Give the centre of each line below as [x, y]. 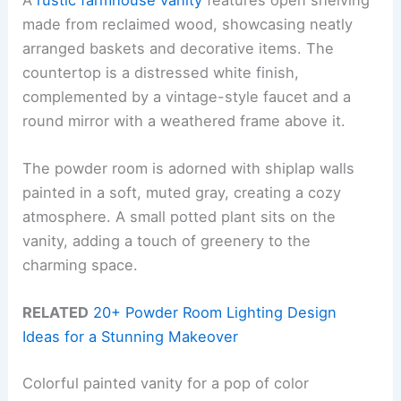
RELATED [56, 313]
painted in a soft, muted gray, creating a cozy [182, 192]
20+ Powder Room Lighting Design [215, 313]
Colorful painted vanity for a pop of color [166, 383]
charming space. [81, 264]
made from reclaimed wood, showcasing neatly [188, 24]
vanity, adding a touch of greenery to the [167, 240]
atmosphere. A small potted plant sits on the [179, 216]
